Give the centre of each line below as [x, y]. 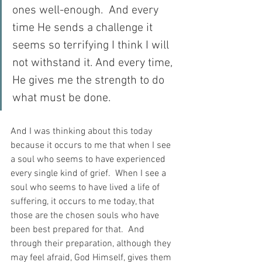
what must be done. [61, 99]
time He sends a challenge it [84, 28]
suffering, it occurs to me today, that [84, 202]
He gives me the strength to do [90, 81]
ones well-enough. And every [87, 11]
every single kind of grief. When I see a [89, 174]
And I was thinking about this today [82, 132]
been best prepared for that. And [79, 230]
